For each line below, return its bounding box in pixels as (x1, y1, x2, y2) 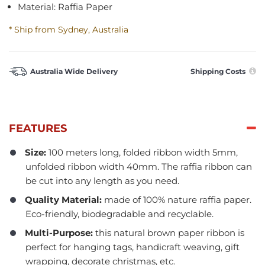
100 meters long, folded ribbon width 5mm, (49, 147, 238, 159)
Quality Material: (25, 194, 102, 206)
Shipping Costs (190, 66, 247, 76)
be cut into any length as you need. (25, 175, 179, 187)
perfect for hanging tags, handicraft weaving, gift (25, 241, 240, 253)
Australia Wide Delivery (30, 66, 118, 76)
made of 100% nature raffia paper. (102, 194, 251, 206)
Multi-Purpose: (25, 227, 95, 239)
